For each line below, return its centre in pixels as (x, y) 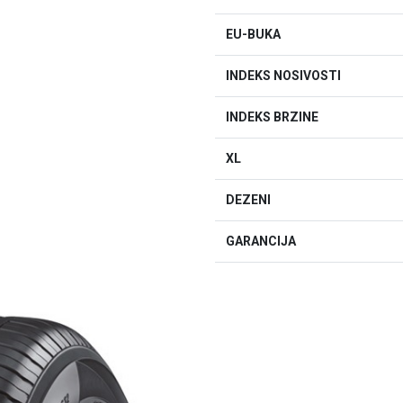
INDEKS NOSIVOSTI (283, 76)
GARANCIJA (261, 241)
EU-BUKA (253, 34)
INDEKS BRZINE (272, 117)
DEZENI (248, 200)
